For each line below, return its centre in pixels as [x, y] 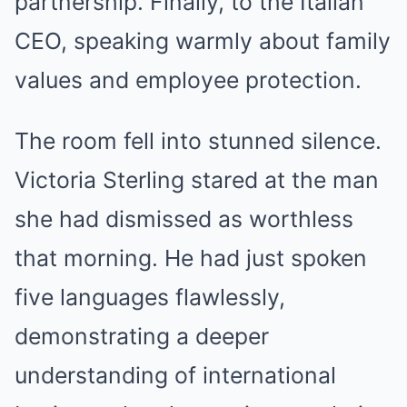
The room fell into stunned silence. [198, 141]
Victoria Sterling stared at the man [197, 180]
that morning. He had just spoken [191, 258]
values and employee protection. [188, 80]
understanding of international [175, 376]
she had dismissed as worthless [184, 219]
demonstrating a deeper [142, 337]
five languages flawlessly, [150, 298]
